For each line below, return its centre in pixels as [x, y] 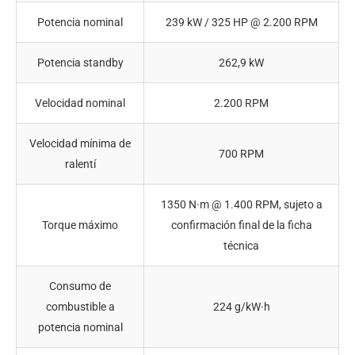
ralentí [80, 164]
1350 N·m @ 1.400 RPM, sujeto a [241, 205]
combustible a [80, 307]
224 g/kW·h [241, 307]
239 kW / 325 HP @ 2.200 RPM [241, 23]
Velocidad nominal [80, 103]
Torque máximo [80, 225]
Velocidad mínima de [80, 144]
